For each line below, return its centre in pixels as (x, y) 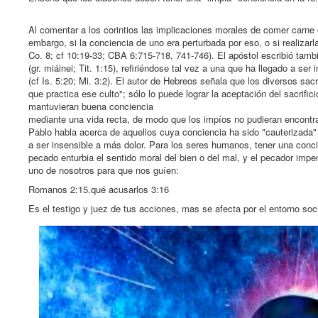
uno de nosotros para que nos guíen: (104, 170)
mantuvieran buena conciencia (91, 106)
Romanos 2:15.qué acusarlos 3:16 (99, 190)
